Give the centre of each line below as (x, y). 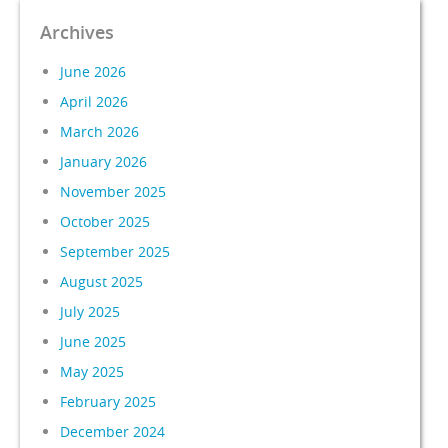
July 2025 (90, 311)
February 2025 (108, 401)
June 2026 (93, 71)
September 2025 (115, 251)
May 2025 (92, 371)
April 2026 (94, 101)
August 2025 (102, 281)
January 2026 (104, 161)
